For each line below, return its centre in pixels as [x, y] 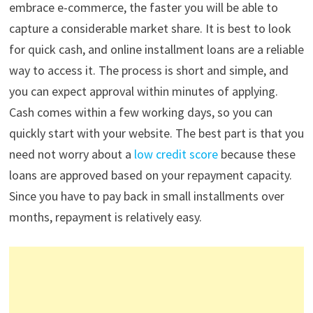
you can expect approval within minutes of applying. [143, 92]
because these [256, 154]
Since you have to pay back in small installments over [146, 196]
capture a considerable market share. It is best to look [150, 29]
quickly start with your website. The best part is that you [156, 133]
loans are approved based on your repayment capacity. [150, 175]
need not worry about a [71, 154]
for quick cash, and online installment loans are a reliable [156, 50]
